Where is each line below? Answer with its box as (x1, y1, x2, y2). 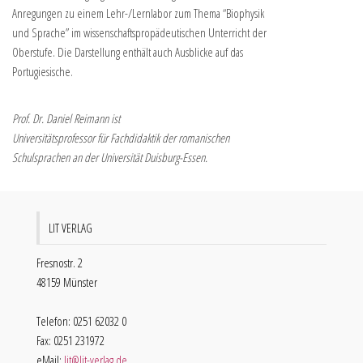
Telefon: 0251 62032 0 (36, 313, 126, 330)
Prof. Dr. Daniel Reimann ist (12, 110, 120, 127)
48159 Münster (36, 274, 97, 291)
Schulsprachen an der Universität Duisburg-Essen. (12, 149, 207, 166)
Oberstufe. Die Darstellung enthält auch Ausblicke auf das (12, 44, 243, 61)
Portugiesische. (12, 63, 73, 80)
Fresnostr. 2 (36, 254, 83, 271)
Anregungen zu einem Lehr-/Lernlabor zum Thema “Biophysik (12, 5, 264, 22)
